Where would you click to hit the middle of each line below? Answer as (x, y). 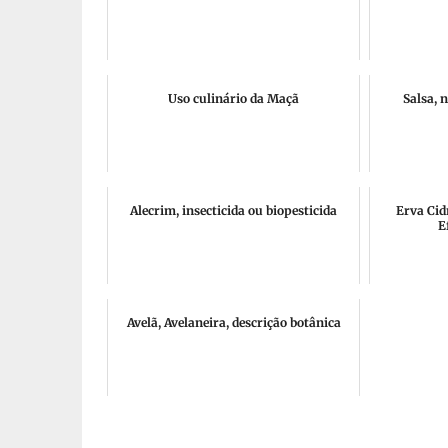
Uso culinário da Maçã (233, 98)
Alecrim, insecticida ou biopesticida (233, 210)
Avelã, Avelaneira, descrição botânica (233, 322)
